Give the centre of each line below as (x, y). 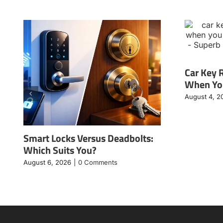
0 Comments (98, 162)
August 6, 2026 (47, 162)
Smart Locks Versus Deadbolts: (88, 138)
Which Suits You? (60, 150)
